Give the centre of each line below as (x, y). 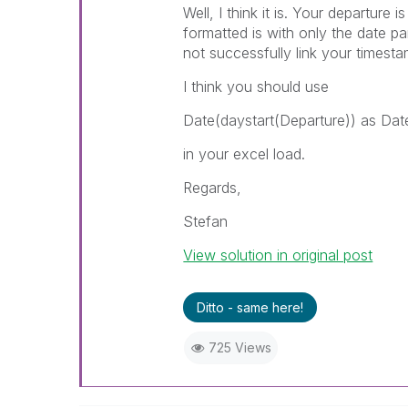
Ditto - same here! (250, 307)
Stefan (206, 221)
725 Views (240, 347)
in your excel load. (245, 154)
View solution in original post (278, 255)
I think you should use (256, 87)
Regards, (213, 188)
